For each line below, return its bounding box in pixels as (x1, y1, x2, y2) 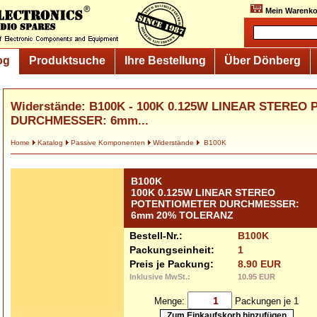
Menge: (154, 295, 188, 306)
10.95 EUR (238, 272, 275, 281)
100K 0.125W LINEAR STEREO (131, 187, 275, 198)
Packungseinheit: (129, 244, 214, 255)
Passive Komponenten (71, 139, 145, 146)
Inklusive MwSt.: (129, 272, 190, 281)
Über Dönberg (224, 54, 301, 67)
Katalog (38, 139, 63, 146)
